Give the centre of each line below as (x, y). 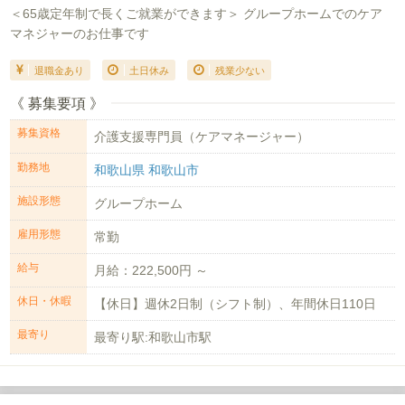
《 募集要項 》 (57, 104)
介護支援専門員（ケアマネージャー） (202, 136)
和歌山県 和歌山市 (147, 170)
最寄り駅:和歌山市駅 (153, 338)
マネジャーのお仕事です (80, 33)
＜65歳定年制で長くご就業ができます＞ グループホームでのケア (197, 13)
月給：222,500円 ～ (151, 271)
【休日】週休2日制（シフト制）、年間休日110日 (235, 304)
